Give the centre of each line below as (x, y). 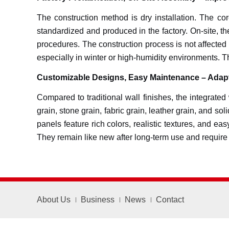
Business (98, 200)
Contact (170, 200)
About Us (54, 200)
